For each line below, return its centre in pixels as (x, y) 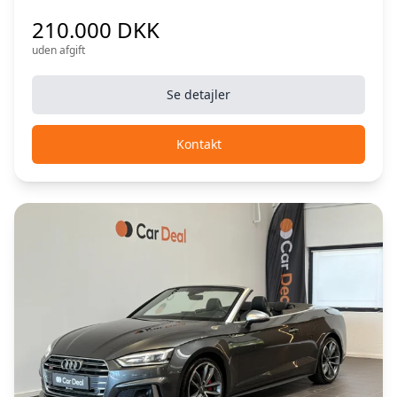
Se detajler (198, 94)
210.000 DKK (96, 29)
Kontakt (198, 144)
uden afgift (58, 50)
